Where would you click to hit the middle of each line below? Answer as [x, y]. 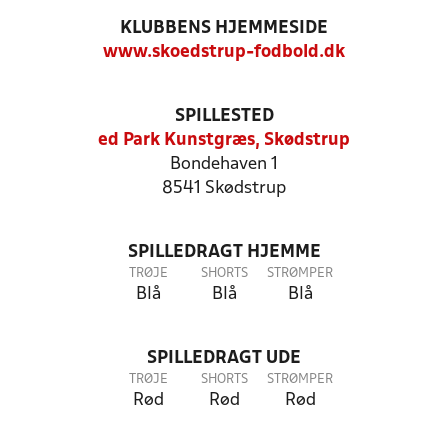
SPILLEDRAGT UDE [224, 358]
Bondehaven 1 [224, 164]
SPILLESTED [224, 116]
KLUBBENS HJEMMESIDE [224, 28]
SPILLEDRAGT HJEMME [224, 252]
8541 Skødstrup [224, 188]
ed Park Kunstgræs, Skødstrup [224, 140]
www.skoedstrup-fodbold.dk [224, 52]
